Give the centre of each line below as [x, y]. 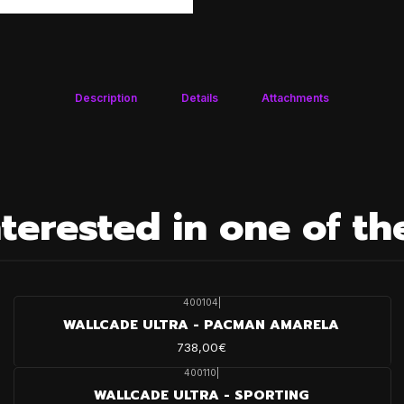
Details [199, 98]
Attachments [295, 98]
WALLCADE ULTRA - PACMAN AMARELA [202, 324]
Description [106, 98]
